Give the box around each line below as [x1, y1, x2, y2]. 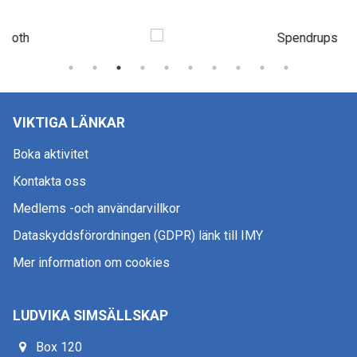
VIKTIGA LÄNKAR [13, 115, 125, 131]
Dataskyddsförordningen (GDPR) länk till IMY [13, 228, 263, 244]
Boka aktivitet [13, 147, 88, 163]
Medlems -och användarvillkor [13, 201, 180, 217]
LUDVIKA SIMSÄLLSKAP [13, 308, 168, 324]
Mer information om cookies [13, 255, 170, 271]
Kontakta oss [13, 174, 86, 190]
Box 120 [36, 339, 83, 355]
